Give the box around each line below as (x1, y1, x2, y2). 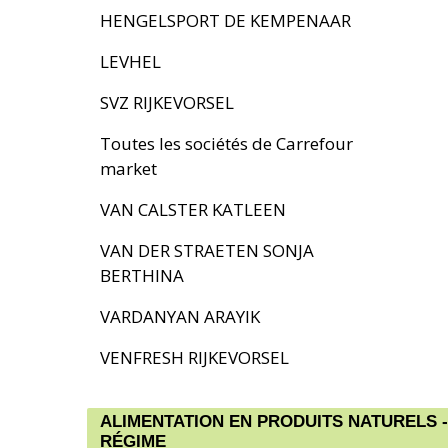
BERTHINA (100, 264, 184, 287)
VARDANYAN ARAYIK (100, 305, 260, 328)
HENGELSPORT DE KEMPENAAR (100, 9, 351, 32)
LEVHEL (100, 50, 161, 73)
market (100, 157, 157, 180)
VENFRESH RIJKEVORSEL (100, 346, 289, 369)
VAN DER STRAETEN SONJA (100, 239, 314, 262)
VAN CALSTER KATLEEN (100, 198, 286, 221)
